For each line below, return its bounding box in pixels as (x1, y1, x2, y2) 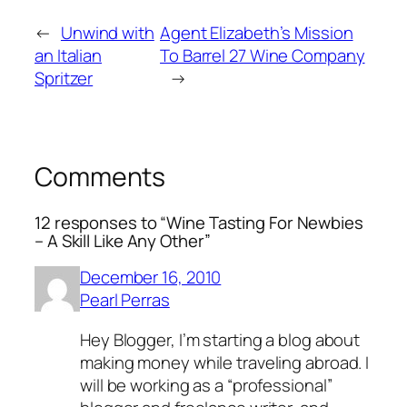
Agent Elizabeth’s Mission (160, 21, 353, 45)
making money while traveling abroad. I (80, 350, 370, 374)
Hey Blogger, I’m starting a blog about (80, 327, 361, 352)
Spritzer (35, 66, 94, 91)
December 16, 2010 (80, 265, 222, 290)
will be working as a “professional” (80, 372, 333, 397)
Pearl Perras (80, 288, 170, 313)
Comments (35, 159, 166, 195)
